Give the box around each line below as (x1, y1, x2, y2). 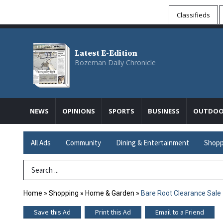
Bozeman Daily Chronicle (75, 58, 156, 67)
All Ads (31, 138, 51, 147)
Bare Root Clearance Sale (141, 189, 221, 198)
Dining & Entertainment (116, 138, 189, 147)
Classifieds (177, 10, 210, 19)
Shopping (49, 189, 79, 198)
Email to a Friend (155, 208, 204, 217)
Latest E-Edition (75, 48, 137, 58)
